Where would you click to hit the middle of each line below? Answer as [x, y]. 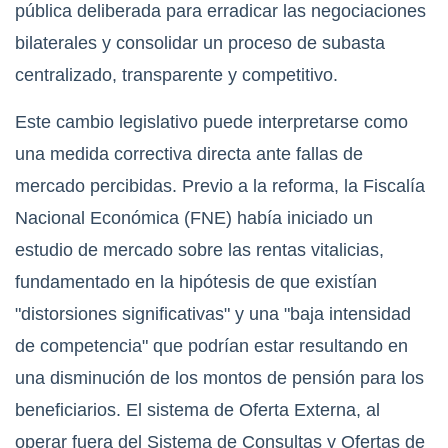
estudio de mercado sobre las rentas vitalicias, [199, 249]
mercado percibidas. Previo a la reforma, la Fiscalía [220, 185]
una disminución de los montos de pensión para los [219, 377]
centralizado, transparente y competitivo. [176, 74]
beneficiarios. [68, 409]
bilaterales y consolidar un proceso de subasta [200, 42]
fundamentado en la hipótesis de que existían [196, 281]
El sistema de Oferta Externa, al [250, 409]
